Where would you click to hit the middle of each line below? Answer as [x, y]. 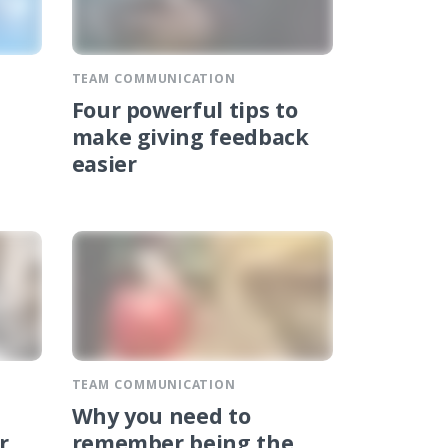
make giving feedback [190, 140]
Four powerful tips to [184, 113]
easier [104, 167]
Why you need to [161, 420]
